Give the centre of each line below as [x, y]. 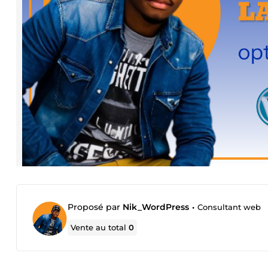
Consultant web [229, 207]
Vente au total [100, 227]
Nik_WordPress [156, 207]
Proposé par [95, 207]
